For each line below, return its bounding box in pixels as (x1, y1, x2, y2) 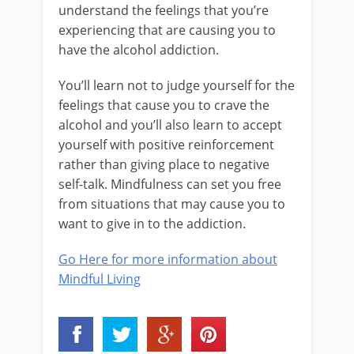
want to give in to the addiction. (58, 215, 246, 232)
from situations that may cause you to (58, 195, 285, 213)
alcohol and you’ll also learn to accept (58, 116, 282, 134)
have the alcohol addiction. (58, 41, 219, 58)
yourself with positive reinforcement (58, 136, 274, 153)
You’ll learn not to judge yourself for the (58, 77, 295, 94)
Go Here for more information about (58, 250, 277, 268)
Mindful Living (58, 270, 141, 288)
